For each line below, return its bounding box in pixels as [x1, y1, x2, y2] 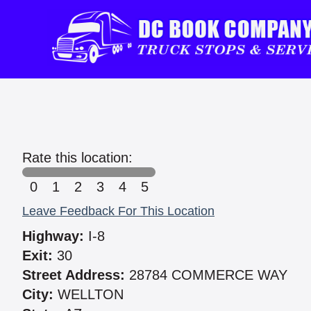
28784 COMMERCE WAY [125, 267, 287, 283]
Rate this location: [22, 150, 133, 166]
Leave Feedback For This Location [22, 204, 215, 219]
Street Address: [22, 267, 125, 283]
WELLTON [53, 287, 124, 303]
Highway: [22, 228, 84, 244]
